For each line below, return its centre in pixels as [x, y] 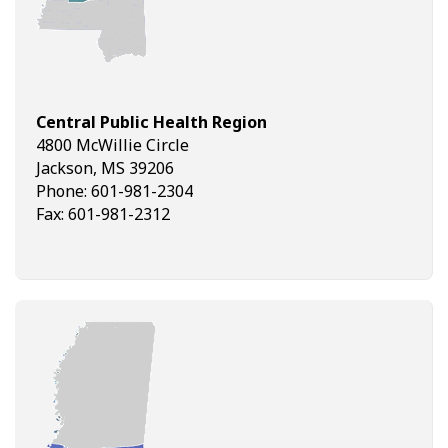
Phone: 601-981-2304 [114, 190]
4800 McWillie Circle [112, 144]
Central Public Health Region [151, 121]
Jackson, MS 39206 [105, 167]
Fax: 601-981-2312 [103, 213]
